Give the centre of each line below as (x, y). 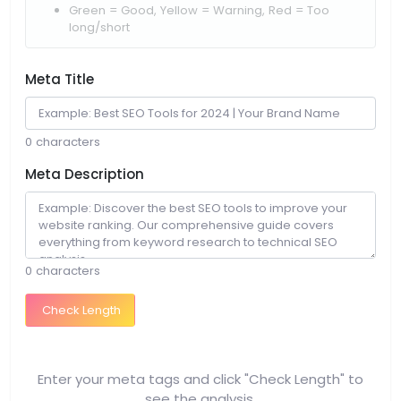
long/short (99, 28)
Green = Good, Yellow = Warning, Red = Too (199, 11)
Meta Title (60, 80)
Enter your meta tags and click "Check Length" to (200, 380)
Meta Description (85, 175)
